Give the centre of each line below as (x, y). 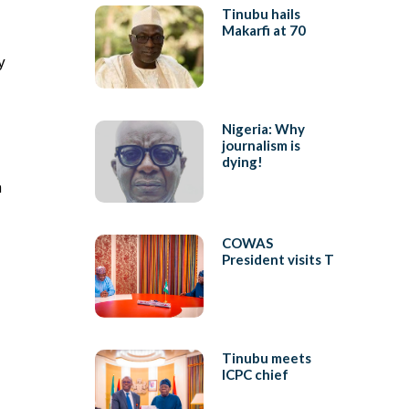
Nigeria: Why (263, 128)
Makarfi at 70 (263, 31)
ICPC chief (255, 374)
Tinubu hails (261, 14)
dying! (242, 161)
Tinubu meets (266, 357)
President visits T (278, 260)
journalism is (261, 145)
